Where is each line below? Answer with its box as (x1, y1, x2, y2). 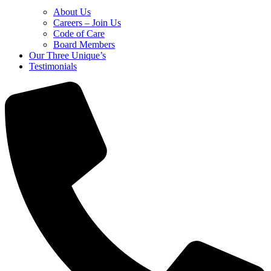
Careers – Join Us (53, 17, 121, 28)
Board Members (53, 39, 115, 50)
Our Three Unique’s (29, 50, 106, 60)
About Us (53, 6, 91, 17)
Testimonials (29, 60, 77, 71)
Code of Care (53, 28, 105, 39)
